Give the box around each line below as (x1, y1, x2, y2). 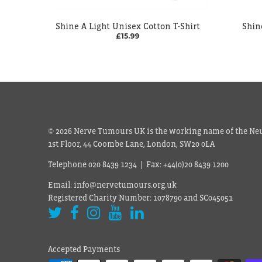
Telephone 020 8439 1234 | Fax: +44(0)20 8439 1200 (48, 159, 229, 169)
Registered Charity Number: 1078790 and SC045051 (48, 193, 233, 202)
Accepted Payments (48, 244, 120, 254)
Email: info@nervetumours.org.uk (48, 180, 178, 189)
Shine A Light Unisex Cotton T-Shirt (55, 20, 200, 31)
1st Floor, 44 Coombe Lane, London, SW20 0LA (48, 139, 215, 149)
